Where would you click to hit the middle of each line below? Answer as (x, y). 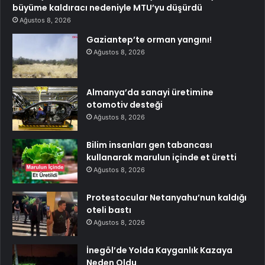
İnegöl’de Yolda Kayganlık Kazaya (159, 251)
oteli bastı (109, 210)
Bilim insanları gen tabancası (149, 145)
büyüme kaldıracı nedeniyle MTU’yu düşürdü (107, 8)
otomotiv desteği (125, 105)
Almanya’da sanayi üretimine (150, 93)
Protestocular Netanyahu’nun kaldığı (167, 198)
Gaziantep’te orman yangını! (149, 40)
